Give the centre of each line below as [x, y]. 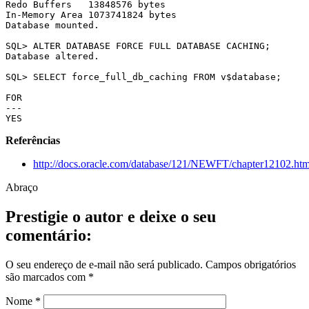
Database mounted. [58, 26]
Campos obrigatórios [251, 265]
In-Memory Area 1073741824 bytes [91, 15]
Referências [33, 141]
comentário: [49, 236]
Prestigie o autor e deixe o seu [111, 217]
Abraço [22, 188]
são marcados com [47, 277]
